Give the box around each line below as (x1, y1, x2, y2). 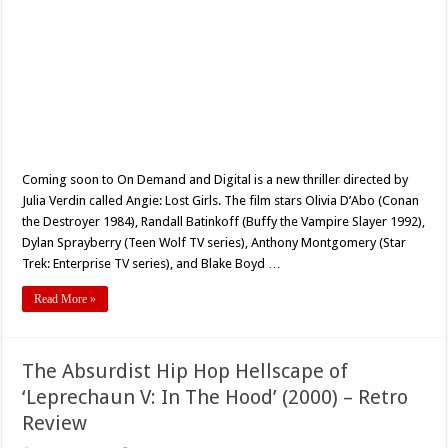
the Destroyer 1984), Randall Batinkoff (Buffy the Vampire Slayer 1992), (22, 214, 426, 230)
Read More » (34, 292, 97, 307)
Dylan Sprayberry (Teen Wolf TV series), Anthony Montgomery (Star (22, 235, 407, 251)
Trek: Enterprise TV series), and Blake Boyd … (22, 256, 282, 272)
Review (22, 411, 88, 436)
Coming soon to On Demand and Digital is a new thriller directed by (22, 172, 409, 188)
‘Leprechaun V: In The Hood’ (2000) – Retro (22, 385, 409, 410)
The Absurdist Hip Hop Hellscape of (22, 359, 349, 384)
